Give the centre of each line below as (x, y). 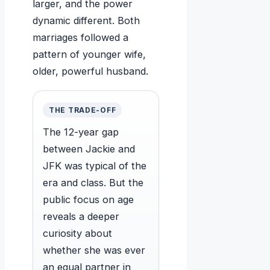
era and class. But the (93, 183)
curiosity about (77, 234)
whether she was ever (94, 250)
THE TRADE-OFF (83, 110)
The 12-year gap (81, 132)
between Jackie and (89, 149)
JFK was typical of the (95, 166)
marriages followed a (80, 38)
